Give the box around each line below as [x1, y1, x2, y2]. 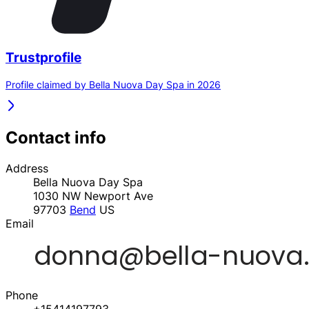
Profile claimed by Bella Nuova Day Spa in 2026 [6, 78, 221, 90]
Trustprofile [6, 50, 81, 66]
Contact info [6, 127, 106, 148]
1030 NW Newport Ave [33, 188, 153, 203]
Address [6, 161, 48, 175]
